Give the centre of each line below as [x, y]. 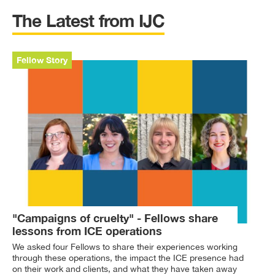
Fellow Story [42, 60]
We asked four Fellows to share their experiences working [125, 247]
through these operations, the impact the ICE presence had [128, 258]
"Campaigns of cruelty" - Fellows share [115, 218]
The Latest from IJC [89, 21]
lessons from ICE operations [87, 230]
